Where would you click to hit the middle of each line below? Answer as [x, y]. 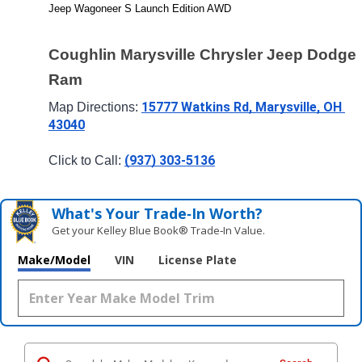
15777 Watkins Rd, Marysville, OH [242, 107]
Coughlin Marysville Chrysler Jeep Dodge [202, 55]
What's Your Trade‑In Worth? [158, 214]
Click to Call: [86, 161]
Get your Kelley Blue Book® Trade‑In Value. [159, 231]
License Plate [198, 260]
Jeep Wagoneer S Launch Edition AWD [140, 9]
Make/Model [54, 260]
